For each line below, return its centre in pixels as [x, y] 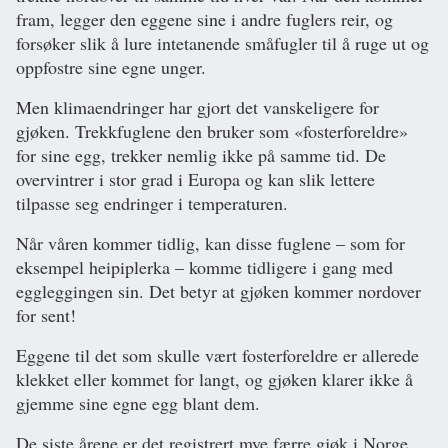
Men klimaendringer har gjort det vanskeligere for [197, 106]
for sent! [46, 314]
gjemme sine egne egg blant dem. [138, 402]
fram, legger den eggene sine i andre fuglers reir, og [204, 18]
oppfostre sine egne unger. [111, 66]
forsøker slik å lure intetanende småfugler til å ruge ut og [222, 42]
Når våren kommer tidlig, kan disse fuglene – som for [210, 242]
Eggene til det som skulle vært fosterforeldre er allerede [217, 354]
